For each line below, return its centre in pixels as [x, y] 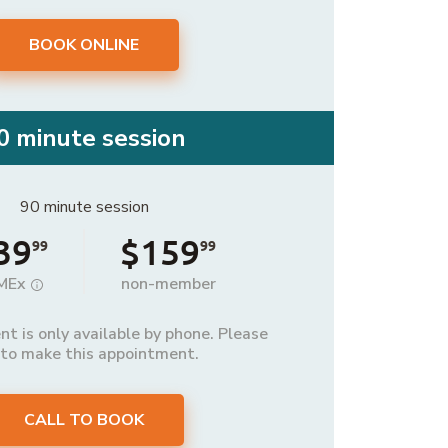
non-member [168, 284]
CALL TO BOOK [84, 420]
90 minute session [84, 207]
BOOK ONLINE [84, 45]
